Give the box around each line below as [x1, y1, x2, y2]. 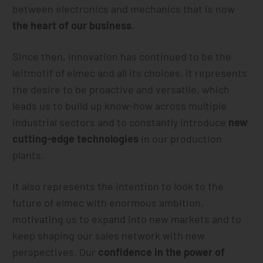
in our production [139, 132, 222, 145]
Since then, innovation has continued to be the [12, 50, 232, 63]
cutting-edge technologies [12, 132, 139, 145]
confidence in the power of [98, 245, 225, 258]
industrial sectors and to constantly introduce [12, 116, 229, 129]
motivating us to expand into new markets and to [12, 213, 242, 225]
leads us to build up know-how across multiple [12, 99, 227, 112]
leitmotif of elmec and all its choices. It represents [12, 66, 248, 79]
